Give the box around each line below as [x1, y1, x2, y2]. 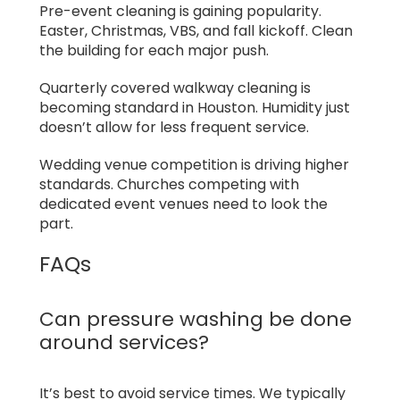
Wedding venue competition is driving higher [39, 154, 349, 175]
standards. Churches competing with [39, 173, 299, 195]
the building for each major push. [39, 39, 269, 61]
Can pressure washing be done [39, 304, 352, 333]
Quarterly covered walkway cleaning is [39, 77, 311, 98]
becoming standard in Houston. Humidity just [39, 96, 350, 118]
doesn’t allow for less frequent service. [39, 116, 309, 137]
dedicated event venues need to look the [39, 193, 328, 214]
